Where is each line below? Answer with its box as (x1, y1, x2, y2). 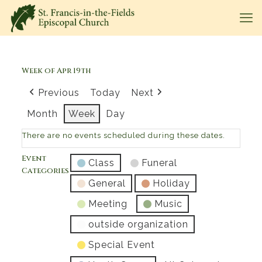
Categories (21, 166, 69, 176)
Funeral (141, 157, 177, 168)
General (88, 178, 126, 189)
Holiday (152, 178, 190, 189)
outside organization (88, 219, 188, 230)
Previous (37, 87, 80, 98)
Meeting (88, 198, 127, 209)
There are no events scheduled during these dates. (22, 131, 225, 140)
